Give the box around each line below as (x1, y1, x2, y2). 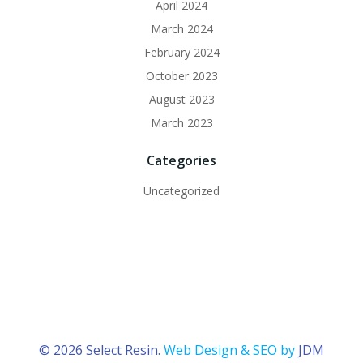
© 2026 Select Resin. (39, 340, 164, 359)
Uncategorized (143, 182, 220, 199)
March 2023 (150, 114, 213, 130)
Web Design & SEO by (164, 340, 295, 359)
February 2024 (143, 44, 220, 60)
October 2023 (145, 67, 218, 83)
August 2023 (148, 91, 215, 107)
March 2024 (150, 20, 213, 36)
